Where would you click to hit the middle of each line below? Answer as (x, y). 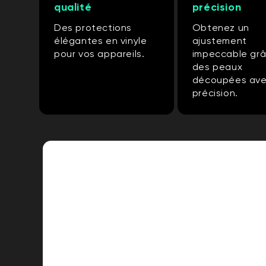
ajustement (219, 41)
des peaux (217, 67)
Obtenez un (221, 28)
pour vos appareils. (99, 54)
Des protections (93, 28)
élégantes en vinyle (101, 41)
